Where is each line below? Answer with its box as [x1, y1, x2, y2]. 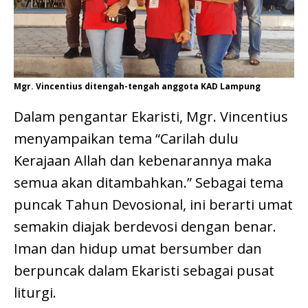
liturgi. [14, 283, 56, 302]
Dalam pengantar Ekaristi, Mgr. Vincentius [14, 107, 288, 126]
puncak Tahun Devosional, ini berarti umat [14, 195, 293, 214]
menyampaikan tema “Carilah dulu [14, 129, 239, 148]
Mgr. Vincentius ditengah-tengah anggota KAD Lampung [14, 80, 261, 92]
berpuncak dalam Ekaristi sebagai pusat [14, 261, 274, 280]
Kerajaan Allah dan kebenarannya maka [14, 151, 272, 170]
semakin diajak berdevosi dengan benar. [14, 217, 276, 236]
